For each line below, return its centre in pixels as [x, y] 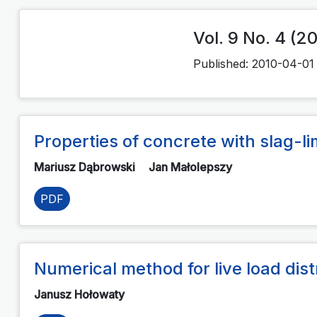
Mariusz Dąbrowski [86, 167]
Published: [223, 63]
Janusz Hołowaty [81, 294]
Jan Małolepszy [192, 167]
